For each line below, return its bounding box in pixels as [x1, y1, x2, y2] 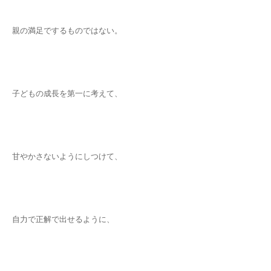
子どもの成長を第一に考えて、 [12, 89, 122, 99]
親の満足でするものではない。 [12, 26, 122, 36]
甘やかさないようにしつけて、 [12, 152, 122, 162]
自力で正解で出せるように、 [12, 215, 114, 224]
